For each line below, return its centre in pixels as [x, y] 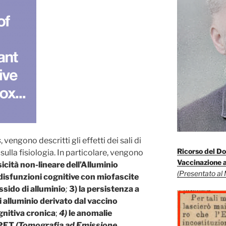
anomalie [94, 213]
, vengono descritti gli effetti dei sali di [71, 140]
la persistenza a [109, 189]
